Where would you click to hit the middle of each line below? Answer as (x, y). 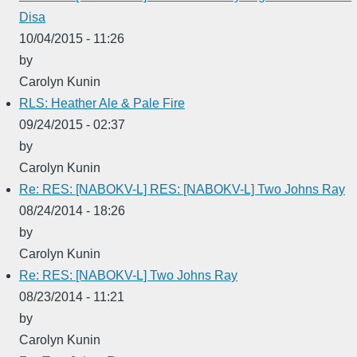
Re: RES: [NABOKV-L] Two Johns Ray (128, 275)
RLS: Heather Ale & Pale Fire (102, 103)
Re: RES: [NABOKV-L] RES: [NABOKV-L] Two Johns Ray (182, 189)
